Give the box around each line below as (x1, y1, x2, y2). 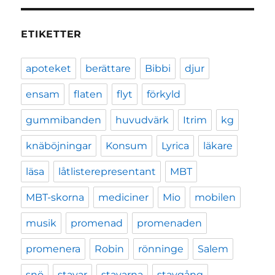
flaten (74, 88, 103, 101)
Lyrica (161, 140, 190, 152)
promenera (26, 243, 81, 255)
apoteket (26, 63, 72, 75)
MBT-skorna (26, 192, 85, 204)
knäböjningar (26, 140, 92, 152)
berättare (85, 63, 131, 75)
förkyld (147, 88, 181, 101)
